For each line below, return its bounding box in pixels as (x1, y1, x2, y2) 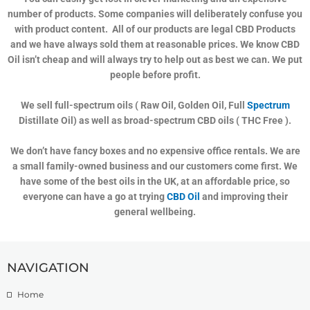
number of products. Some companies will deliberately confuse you (8, 8, 302, 19)
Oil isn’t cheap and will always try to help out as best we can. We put (8, 53, 302, 65)
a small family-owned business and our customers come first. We (12, 160, 298, 172)
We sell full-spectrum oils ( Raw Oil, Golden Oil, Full (20, 99, 247, 111)
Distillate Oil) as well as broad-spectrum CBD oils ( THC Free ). (19, 114, 291, 126)
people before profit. (109, 69, 201, 80)
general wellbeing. (114, 206, 196, 217)
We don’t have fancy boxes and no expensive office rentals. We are (10, 145, 300, 156)
